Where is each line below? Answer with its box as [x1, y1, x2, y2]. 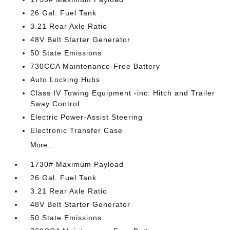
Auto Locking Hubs [30, 75, 101, 84]
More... [30, 141, 54, 149]
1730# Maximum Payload [30, 160, 124, 168]
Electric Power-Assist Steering [30, 113, 143, 121]
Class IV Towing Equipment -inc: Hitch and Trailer [30, 89, 216, 97]
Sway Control [30, 100, 80, 108]
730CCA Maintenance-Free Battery [30, 62, 161, 70]
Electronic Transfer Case [30, 126, 123, 135]
